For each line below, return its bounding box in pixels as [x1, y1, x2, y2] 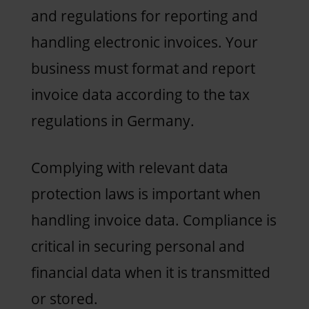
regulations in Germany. [30, 110, 195, 130]
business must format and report [30, 58, 255, 78]
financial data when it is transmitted [30, 262, 270, 282]
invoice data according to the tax [30, 84, 250, 104]
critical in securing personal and [30, 236, 245, 256]
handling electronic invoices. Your [30, 32, 258, 52]
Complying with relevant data [30, 157, 228, 177]
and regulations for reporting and [30, 6, 258, 26]
